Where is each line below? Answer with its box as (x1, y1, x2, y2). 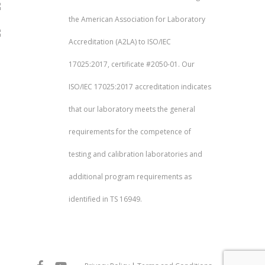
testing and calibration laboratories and (68, 149, 202, 160)
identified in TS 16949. (68, 194, 142, 205)
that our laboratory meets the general (68, 104, 195, 115)
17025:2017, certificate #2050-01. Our (68, 59, 195, 70)
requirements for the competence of (68, 127, 191, 137)
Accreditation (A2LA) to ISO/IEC (68, 37, 171, 47)
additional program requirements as (68, 172, 192, 182)
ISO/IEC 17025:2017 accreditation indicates (68, 82, 211, 92)
